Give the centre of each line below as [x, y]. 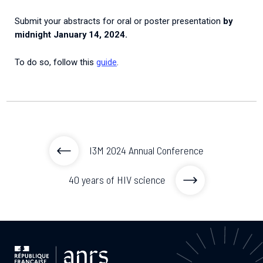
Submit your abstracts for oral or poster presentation [119, 21]
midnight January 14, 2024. [71, 35]
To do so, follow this [55, 62]
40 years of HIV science [117, 180]
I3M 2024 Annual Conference [146, 151]
